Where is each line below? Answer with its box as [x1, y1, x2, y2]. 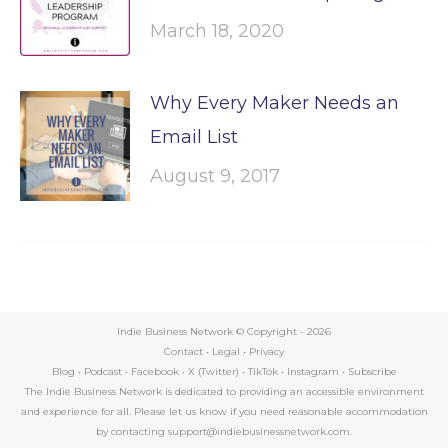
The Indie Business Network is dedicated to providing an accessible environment [24, 385, 424, 398]
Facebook [130, 365, 179, 378]
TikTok [247, 365, 278, 378]
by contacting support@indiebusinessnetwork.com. [96, 425, 352, 438]
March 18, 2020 [150, 20, 284, 42]
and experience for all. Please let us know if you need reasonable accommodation [20, 405, 428, 418]
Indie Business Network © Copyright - [117, 325, 307, 338]
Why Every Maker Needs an [150, 92, 399, 114]
